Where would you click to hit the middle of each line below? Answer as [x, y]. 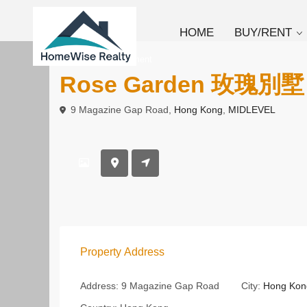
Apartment [132, 59]
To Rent [82, 59]
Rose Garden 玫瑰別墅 [182, 84]
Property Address [122, 252]
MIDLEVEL [252, 109]
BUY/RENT [263, 33]
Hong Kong [198, 109]
